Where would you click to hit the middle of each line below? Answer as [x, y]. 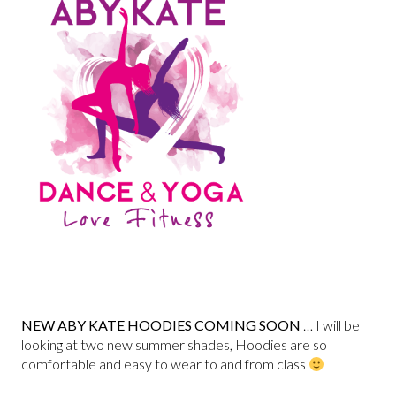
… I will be [330, 325]
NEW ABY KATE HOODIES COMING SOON [161, 325]
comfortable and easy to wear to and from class [165, 364]
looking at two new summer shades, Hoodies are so [174, 344]
